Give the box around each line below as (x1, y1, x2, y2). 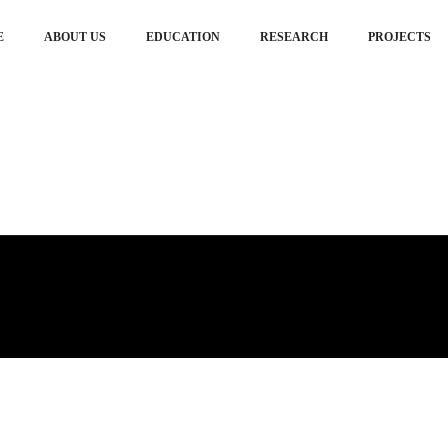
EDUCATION (146, 30, 220, 44)
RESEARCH (260, 30, 328, 44)
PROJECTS (368, 30, 431, 44)
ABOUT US (44, 30, 106, 44)
